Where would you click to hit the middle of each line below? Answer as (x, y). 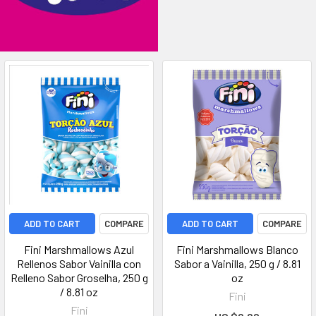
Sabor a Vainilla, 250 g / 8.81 (237, 263)
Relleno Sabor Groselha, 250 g (79, 278)
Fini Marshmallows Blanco (237, 249)
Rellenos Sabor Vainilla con (79, 263)
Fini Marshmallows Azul (79, 249)
